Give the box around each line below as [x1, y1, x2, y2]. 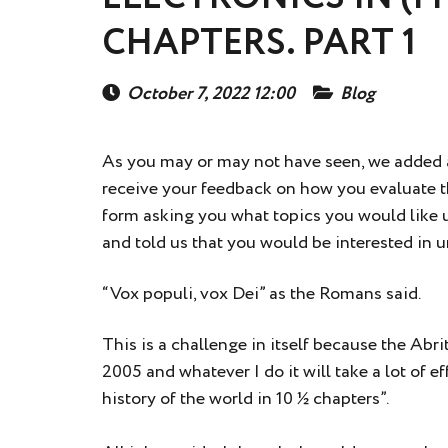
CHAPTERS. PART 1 [102, 17, 416, 70]
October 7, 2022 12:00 [127, 81, 295, 107]
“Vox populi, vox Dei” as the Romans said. [102, 281, 421, 307]
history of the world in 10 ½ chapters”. [102, 386, 389, 412]
